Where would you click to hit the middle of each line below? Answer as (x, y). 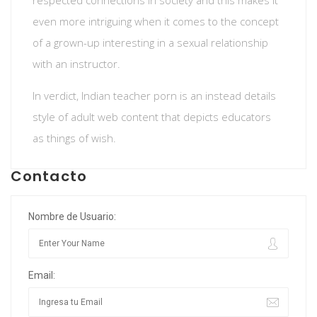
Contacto (49, 176)
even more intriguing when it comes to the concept (156, 21)
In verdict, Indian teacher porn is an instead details (154, 96)
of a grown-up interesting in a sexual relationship (150, 42)
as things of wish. (74, 138)
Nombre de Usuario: (72, 217)
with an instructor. (76, 64)
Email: (42, 275)
